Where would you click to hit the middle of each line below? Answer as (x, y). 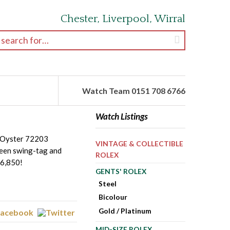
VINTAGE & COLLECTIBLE (139, 144)
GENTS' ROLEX (121, 171)
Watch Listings (121, 116)
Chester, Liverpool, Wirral (123, 19)
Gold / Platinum (125, 211)
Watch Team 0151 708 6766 (134, 90)
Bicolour (113, 197)
